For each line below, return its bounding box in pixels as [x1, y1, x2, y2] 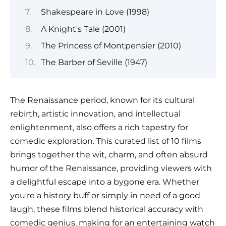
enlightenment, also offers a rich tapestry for [10, 123, 188, 133]
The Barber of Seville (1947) [40, 58, 147, 68]
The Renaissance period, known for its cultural [10, 95, 195, 105]
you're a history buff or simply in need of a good [10, 191, 200, 201]
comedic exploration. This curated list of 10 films [10, 136, 201, 146]
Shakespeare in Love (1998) [40, 7, 149, 17]
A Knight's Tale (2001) [40, 24, 126, 34]
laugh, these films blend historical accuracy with [10, 204, 203, 214]
